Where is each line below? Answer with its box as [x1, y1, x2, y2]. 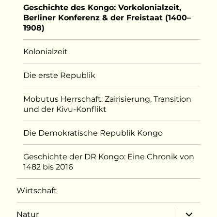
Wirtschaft [16, 186, 58, 195]
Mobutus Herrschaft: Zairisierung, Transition [23, 94, 192, 104]
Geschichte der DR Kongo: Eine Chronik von [23, 152, 195, 161]
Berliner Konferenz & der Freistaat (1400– [23, 13, 191, 22]
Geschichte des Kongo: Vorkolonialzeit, [23, 2, 182, 12]
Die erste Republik [23, 70, 96, 80]
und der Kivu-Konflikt [23, 104, 107, 114]
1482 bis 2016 [23, 162, 74, 171]
